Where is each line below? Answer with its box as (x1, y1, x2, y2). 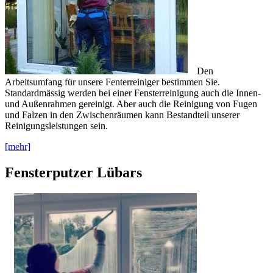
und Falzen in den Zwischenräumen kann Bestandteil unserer (5, 110, 239, 121)
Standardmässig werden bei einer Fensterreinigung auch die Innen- (5, 88, 261, 99)
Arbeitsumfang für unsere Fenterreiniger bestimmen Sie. (5, 77, 220, 88)
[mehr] (5, 141, 30, 152)
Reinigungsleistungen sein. (5, 121, 108, 132)
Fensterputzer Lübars (5, 165, 142, 181)
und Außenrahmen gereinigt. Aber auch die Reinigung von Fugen (5, 99, 257, 110)
